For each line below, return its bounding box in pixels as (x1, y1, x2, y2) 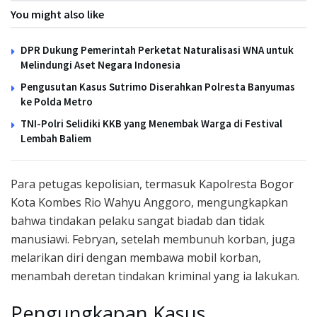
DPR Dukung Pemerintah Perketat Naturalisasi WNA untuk (21, 42, 294, 57)
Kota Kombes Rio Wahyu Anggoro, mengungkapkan (11, 194, 288, 210)
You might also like (11, 6, 104, 21)
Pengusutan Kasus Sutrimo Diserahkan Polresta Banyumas (21, 79, 295, 93)
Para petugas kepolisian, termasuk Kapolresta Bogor (11, 175, 294, 192)
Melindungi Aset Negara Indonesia (21, 57, 180, 71)
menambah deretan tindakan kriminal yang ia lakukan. (11, 267, 299, 284)
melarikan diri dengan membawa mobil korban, (11, 249, 261, 265)
